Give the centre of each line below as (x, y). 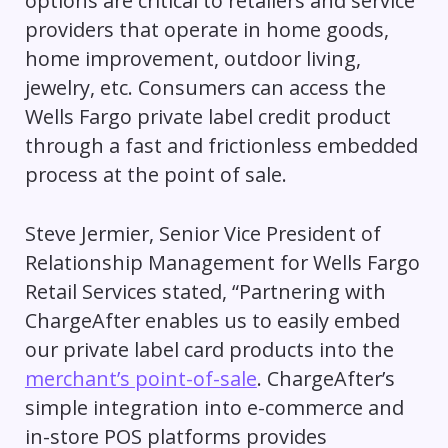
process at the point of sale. (158, 174)
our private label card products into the (209, 349)
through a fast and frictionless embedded (221, 145)
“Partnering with (308, 291)
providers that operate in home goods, (206, 29)
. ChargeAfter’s (325, 378)
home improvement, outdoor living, (192, 58)
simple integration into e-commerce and (214, 407)
